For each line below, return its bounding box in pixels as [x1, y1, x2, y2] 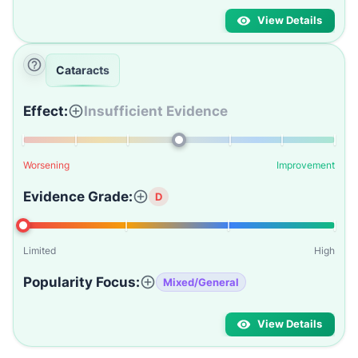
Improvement [276, 159, 335, 171]
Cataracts [56, 63, 109, 77]
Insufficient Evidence [84, 103, 228, 119]
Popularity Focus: [23, 274, 140, 290]
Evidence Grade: [23, 189, 133, 205]
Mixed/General [163, 275, 239, 288]
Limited [23, 245, 56, 257]
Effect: [23, 103, 68, 119]
